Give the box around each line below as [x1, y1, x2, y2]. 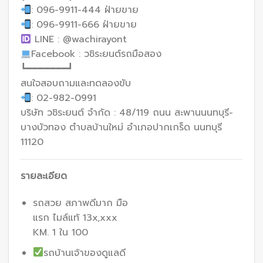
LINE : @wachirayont [31, 32, 127, 47]
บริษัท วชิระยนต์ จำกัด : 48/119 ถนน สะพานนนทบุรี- [21, 106, 233, 120]
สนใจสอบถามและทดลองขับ [21, 76, 131, 91]
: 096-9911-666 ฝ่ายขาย [31, 18, 137, 32]
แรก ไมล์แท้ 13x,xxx [32, 211, 117, 225]
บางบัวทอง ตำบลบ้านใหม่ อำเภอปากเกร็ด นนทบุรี [21, 120, 222, 135]
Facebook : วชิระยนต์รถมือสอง [31, 47, 162, 62]
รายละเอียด [21, 169, 67, 184]
